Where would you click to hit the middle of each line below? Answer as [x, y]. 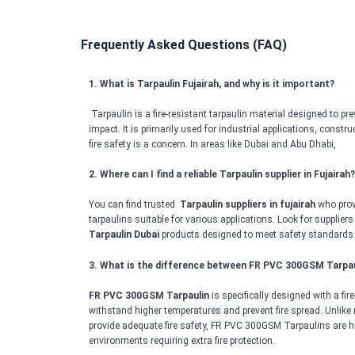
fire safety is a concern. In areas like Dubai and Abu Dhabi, [214, 144]
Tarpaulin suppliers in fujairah [246, 205]
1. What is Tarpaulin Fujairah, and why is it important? [212, 84]
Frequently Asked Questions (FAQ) [184, 44]
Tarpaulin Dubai [124, 235]
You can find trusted [133, 205]
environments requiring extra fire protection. [182, 340]
